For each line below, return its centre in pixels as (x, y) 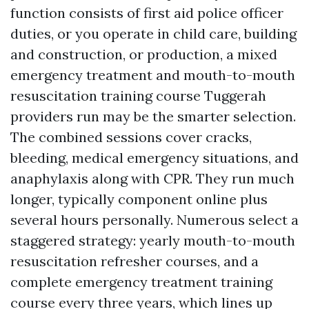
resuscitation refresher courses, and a (134, 261)
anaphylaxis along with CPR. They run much (152, 178)
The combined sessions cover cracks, (131, 137)
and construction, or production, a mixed (144, 54)
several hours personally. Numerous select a (154, 220)
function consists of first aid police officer (147, 13)
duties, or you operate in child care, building (153, 33)
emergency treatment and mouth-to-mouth (153, 75)
